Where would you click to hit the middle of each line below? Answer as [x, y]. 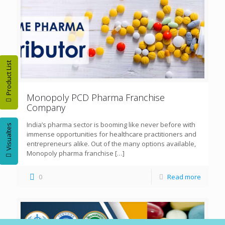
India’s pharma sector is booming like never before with [111, 124]
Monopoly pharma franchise [70, 153]
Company [46, 107]
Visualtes [9, 136]
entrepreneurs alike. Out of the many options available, [111, 143]
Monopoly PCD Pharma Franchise [96, 97]
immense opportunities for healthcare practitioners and [111, 134]
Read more [184, 177]
